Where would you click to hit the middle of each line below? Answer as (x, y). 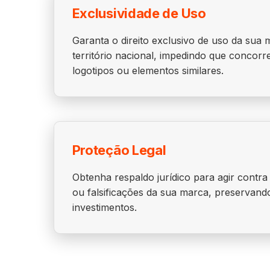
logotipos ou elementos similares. (148, 71)
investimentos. (104, 207)
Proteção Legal (119, 150)
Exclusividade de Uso (139, 13)
